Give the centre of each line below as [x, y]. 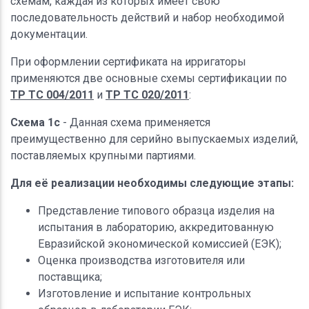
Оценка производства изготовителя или [141, 260]
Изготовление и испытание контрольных [144, 293]
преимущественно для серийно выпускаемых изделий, [154, 139]
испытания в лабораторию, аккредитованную [156, 227]
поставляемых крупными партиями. [103, 155]
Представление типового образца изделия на [156, 210]
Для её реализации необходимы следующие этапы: [152, 183]
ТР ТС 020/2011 [147, 94]
